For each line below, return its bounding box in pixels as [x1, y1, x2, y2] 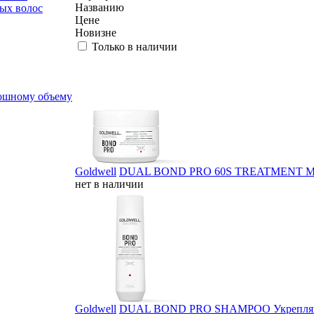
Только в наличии [92, 41, 177, 53]
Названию [75, 1, 124, 13]
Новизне [75, 27, 116, 39]
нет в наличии [75, 178, 144, 190]
